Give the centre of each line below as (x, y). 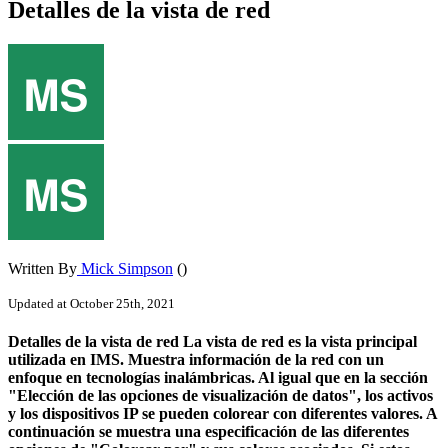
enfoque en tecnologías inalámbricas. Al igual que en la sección (218, 377)
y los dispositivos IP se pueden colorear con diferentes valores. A (222, 413)
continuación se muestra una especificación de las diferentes (208, 431)
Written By (42, 268)
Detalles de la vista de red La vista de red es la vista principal (212, 341)
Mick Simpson (125, 268)
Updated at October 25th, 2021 (91, 303)
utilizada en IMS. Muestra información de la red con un (196, 359)
